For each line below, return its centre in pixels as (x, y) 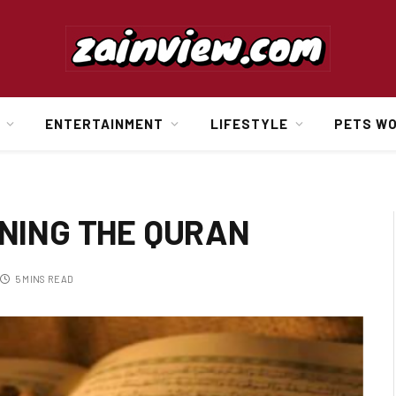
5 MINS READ (44, 278)
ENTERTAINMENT (104, 124)
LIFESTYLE (249, 124)
